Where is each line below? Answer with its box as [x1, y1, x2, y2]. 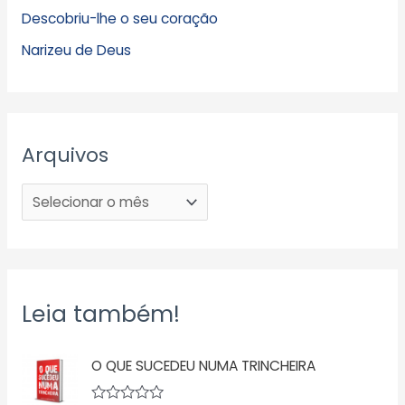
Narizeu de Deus [21, 40, 131, 60]
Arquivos [21, 140, 108, 169]
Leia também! [21, 297, 180, 330]
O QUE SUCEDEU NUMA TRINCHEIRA [91, 355, 316, 375]
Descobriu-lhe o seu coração [21, 8, 218, 28]
